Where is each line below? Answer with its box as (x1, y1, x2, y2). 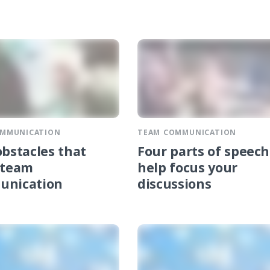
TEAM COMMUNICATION (137, 127, 237, 140)
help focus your (137, 158, 237, 181)
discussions (137, 174, 212, 197)
